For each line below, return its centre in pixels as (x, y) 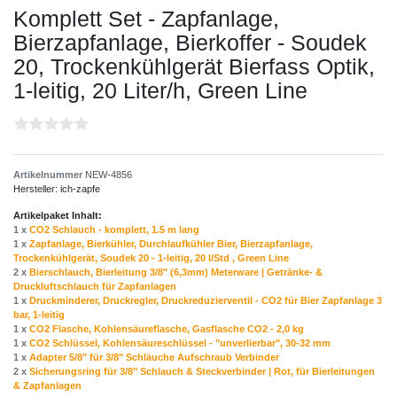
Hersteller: (37, 189)
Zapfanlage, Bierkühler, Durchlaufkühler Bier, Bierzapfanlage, (171, 244)
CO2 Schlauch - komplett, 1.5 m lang (114, 230)
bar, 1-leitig (39, 315)
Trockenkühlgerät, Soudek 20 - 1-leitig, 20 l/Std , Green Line (151, 258)
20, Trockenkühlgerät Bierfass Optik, (194, 67)
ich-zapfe (80, 189)
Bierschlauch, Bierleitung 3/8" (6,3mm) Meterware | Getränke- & (176, 272)
